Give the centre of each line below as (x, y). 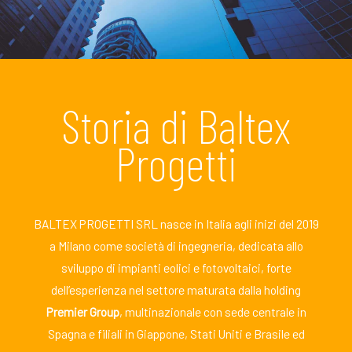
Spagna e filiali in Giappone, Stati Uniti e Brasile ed (176, 334)
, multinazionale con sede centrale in (213, 312)
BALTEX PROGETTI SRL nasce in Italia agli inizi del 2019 (176, 224)
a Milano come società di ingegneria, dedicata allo (176, 246)
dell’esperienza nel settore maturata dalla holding (176, 290)
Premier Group (82, 312)
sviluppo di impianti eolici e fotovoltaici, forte (176, 268)
